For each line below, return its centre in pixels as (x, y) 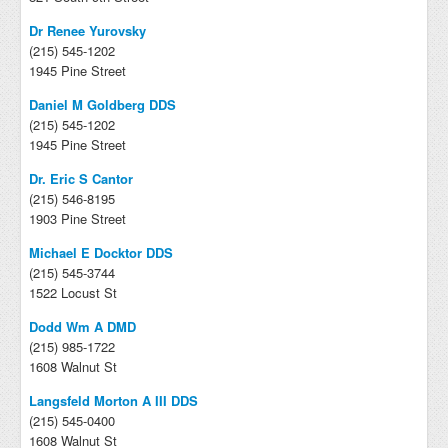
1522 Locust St (73, 292)
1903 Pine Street (77, 218)
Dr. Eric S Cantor (81, 178)
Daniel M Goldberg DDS (102, 104)
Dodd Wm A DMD (82, 326)
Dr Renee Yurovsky (87, 30)
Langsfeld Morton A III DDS (113, 400)
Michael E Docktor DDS (101, 252)
